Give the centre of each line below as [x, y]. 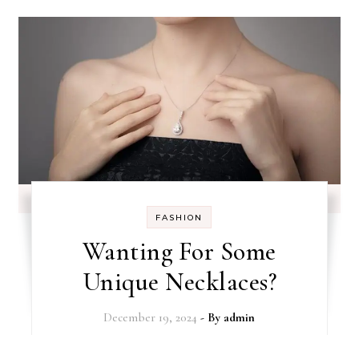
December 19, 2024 [151, 317]
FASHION [179, 218]
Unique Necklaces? [179, 282]
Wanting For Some [179, 251]
